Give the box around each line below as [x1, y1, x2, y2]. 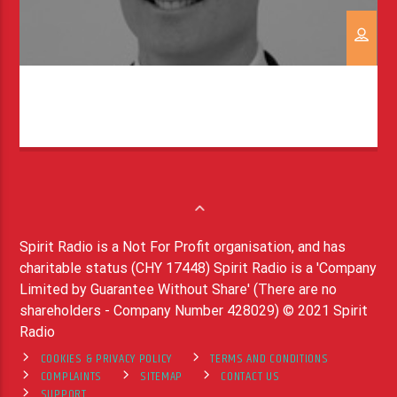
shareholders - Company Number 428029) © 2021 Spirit [19, 301, 369, 319]
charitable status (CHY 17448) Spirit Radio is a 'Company [19, 259, 378, 276]
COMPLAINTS [40, 366, 102, 386]
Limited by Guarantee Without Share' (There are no [19, 280, 338, 298]
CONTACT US [221, 366, 280, 386]
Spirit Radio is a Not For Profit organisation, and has [19, 237, 346, 255]
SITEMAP [140, 366, 183, 386]
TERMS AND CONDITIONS [210, 348, 329, 369]
